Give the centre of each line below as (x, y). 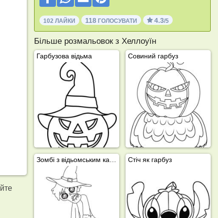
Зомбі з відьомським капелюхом (113, 159)
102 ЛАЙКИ (59, 21)
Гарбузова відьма (64, 56)
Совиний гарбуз (153, 56)
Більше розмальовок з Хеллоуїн (95, 41)
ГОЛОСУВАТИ (117, 21)
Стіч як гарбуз (150, 159)
